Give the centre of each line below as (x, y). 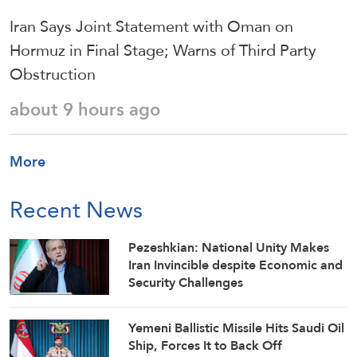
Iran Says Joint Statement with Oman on (151, 26)
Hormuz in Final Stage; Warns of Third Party (163, 50)
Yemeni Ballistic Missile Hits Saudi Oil (237, 328)
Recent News (76, 209)
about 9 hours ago (85, 109)
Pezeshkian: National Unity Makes (229, 247)
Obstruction (53, 74)
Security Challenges (186, 282)
